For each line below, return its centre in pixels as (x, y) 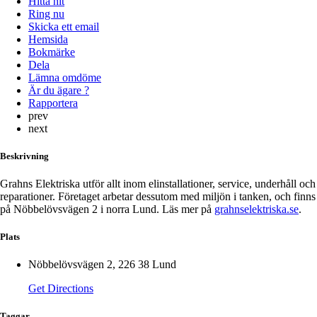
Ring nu (46, 13)
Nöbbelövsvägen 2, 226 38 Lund (102, 265)
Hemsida (48, 39)
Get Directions (61, 289)
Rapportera (53, 103)
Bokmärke (52, 52)
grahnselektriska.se (257, 209)
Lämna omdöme (65, 77)
